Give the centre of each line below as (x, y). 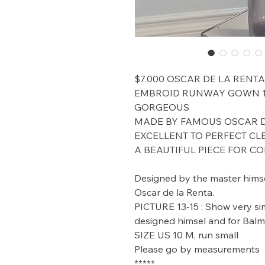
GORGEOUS (162, 107)
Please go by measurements (197, 249)
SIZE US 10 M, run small (186, 235)
